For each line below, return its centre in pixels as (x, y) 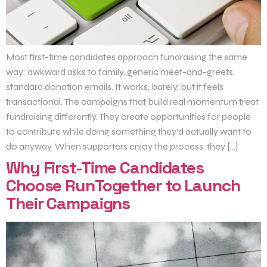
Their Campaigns (68, 204)
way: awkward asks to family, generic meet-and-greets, (120, 72)
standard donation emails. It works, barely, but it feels (115, 87)
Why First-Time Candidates (105, 168)
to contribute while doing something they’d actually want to (129, 132)
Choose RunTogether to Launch (123, 186)
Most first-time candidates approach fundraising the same (127, 57)
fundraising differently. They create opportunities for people (128, 117)
